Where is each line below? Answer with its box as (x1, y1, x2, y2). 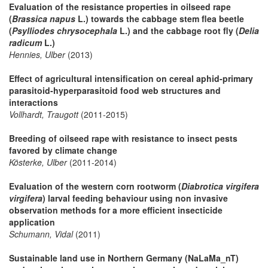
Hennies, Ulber (9, 48, 65, 60)
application (9, 215, 55, 228)
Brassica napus (12, 12, 75, 25)
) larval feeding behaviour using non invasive (42, 191, 228, 204)
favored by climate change (9, 144, 117, 156)
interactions (9, 96, 58, 108)
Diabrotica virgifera (181, 179, 259, 192)
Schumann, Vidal (9, 227, 73, 240)
